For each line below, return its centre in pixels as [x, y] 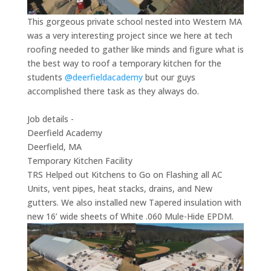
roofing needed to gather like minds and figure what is [135, 49]
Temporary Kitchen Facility [80, 160]
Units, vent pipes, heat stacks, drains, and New [119, 188]
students [46, 77]
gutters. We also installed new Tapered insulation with [134, 202]
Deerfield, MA [54, 146]
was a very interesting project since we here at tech [129, 35]
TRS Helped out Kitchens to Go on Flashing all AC [125, 174]
